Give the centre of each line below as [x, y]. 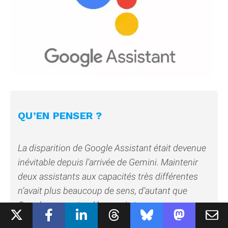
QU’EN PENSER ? [60, 116]
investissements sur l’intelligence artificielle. [103, 219]
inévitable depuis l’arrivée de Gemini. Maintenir [108, 162]
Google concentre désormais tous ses [92, 205]
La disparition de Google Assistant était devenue [112, 148]
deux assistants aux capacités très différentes [108, 177]
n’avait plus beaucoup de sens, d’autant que [103, 191]
